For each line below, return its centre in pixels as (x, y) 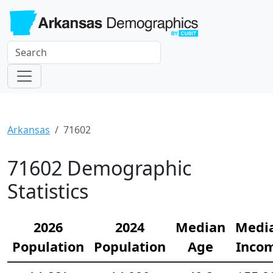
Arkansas (29, 129)
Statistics (48, 191)
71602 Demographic (99, 168)
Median (200, 227)
